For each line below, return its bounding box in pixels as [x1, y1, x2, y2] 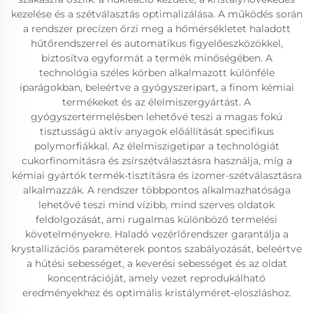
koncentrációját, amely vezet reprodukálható [48, 272, 265, 284]
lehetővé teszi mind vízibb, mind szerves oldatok [38, 198, 275, 211]
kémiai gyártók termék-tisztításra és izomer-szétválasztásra [11, 169, 302, 182]
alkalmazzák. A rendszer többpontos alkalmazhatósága [22, 184, 291, 196]
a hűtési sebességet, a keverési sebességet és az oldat [26, 257, 287, 270]
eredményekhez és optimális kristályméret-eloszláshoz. [22, 286, 291, 299]
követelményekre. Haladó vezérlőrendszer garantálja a [24, 228, 289, 240]
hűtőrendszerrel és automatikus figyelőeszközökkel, [30, 37, 283, 50]
